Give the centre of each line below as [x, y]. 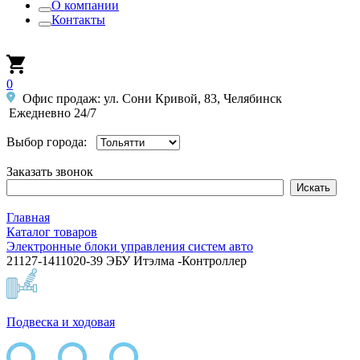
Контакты [78, 20]
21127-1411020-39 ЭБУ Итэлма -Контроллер [127, 261]
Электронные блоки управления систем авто [130, 246]
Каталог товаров [52, 232]
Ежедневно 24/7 [53, 113]
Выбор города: [48, 142]
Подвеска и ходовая [61, 322]
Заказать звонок [50, 172]
